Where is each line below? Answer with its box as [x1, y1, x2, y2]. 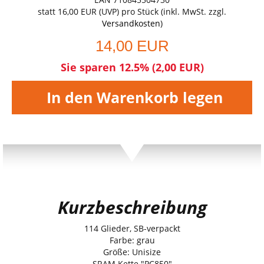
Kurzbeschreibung [57, 194, 207, 219]
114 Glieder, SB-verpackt [84, 222, 180, 234]
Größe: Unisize [103, 246, 161, 258]
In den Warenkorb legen [47, 87, 223, 107]
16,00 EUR [58, 5, 97, 17]
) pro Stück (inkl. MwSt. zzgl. [117, 5, 226, 17]
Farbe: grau [109, 234, 155, 246]
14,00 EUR [95, 37, 169, 55]
